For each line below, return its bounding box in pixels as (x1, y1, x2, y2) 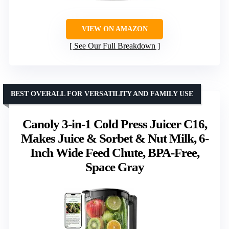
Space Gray (85, 160, 144, 174)
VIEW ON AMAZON (81, 25, 148, 33)
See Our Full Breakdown (74, 41, 155, 51)
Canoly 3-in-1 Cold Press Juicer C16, (22, 117, 207, 131)
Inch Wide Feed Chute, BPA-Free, (30, 146, 199, 160)
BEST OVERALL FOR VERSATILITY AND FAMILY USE (11, 90, 193, 98)
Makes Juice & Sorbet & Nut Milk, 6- (20, 131, 209, 146)
